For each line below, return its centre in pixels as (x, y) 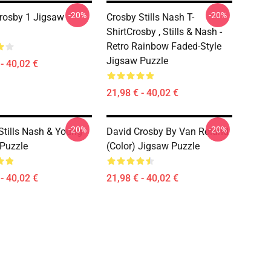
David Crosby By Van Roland (168, 132)
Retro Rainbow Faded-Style (164, 46)
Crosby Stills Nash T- (150, 17)
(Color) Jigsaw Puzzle (153, 146)
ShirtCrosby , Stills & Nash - (164, 32)
